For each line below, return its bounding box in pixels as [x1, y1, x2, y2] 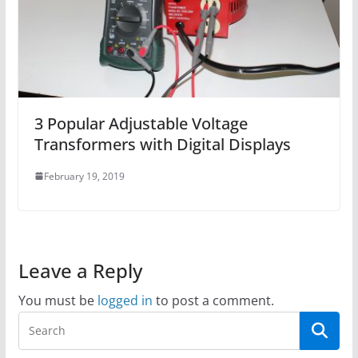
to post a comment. [152, 291, 274, 309]
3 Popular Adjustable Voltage [34, 112, 248, 134]
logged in [97, 291, 153, 309]
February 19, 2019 [43, 169, 125, 183]
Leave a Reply [18, 257, 142, 284]
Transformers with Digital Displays [34, 133, 291, 155]
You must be [18, 291, 97, 309]
